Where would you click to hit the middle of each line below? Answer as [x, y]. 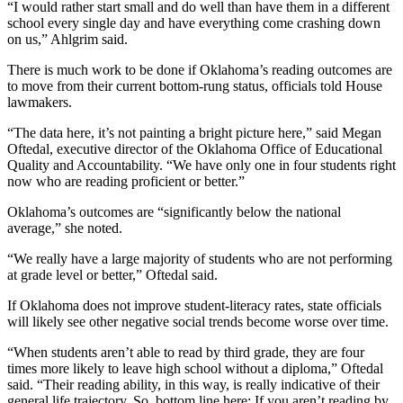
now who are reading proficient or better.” [126, 181]
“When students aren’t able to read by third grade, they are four [186, 352]
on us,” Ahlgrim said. [67, 39]
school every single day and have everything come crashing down [194, 22]
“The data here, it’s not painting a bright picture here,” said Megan [194, 132]
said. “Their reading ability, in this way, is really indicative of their [193, 384]
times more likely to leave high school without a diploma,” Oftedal [195, 368]
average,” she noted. [65, 228]
